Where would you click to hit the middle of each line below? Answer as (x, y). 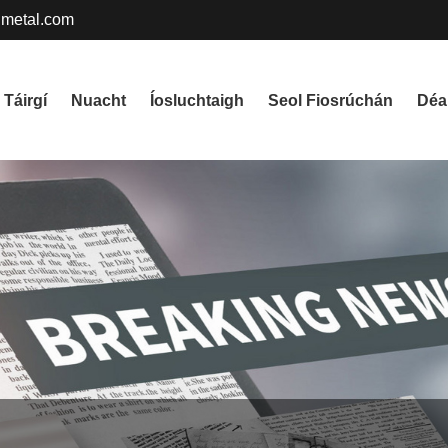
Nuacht (98, 100)
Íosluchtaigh (197, 100)
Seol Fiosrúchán (330, 100)
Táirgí (25, 100)
